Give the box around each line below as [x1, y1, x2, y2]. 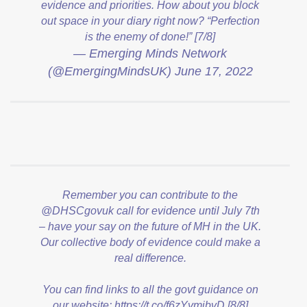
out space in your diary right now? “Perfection [40, 14, 260, 27]
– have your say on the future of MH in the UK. [39, 220, 261, 232]
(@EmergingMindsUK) [47, 64, 175, 78]
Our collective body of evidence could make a [40, 236, 260, 248]
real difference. [114, 251, 186, 264]
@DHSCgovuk [40, 204, 114, 217]
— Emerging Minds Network [73, 46, 227, 60]
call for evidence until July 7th [113, 204, 260, 217]
